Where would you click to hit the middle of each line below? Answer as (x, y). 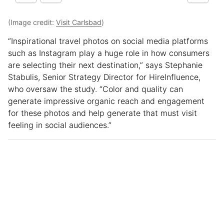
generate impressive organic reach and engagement (106, 101)
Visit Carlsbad (79, 22)
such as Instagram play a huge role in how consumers (109, 53)
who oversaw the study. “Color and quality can (95, 89)
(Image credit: (32, 22)
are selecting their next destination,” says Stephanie (105, 65)
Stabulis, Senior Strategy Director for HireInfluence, (104, 77)
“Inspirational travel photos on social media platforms (108, 41)
